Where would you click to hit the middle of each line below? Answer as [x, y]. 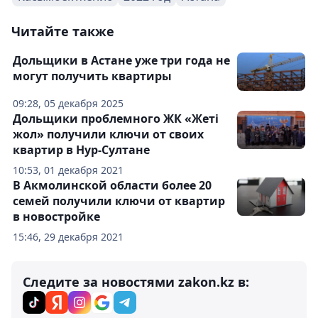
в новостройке [56, 216]
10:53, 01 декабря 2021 [68, 170]
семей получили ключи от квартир [119, 201]
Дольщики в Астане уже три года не [121, 60]
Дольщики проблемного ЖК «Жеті [116, 119]
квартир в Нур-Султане [81, 150]
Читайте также [63, 31]
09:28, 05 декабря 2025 [68, 103]
